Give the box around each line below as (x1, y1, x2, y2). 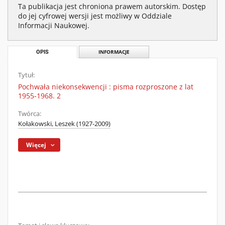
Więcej (26, 141, 47, 149)
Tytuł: (18, 71, 35, 79)
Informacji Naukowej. (18, 21, 89, 30)
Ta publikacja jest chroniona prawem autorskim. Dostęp (18, 2, 206, 11)
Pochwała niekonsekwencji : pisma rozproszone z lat (18, 82, 193, 91)
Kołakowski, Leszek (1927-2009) (18, 120, 110, 128)
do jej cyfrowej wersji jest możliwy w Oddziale (18, 11, 172, 21)
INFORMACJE (98, 49, 130, 55)
